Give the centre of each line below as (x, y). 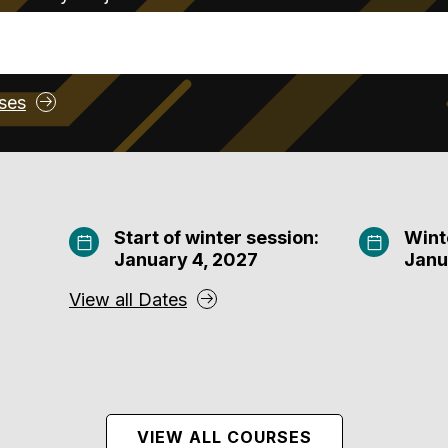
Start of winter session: (216, 237)
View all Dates (128, 299)
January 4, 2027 (186, 259)
